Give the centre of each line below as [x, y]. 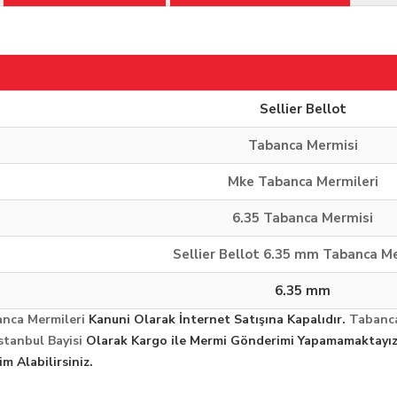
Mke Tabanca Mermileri [303, 182]
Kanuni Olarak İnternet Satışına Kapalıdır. [217, 320]
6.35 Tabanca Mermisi [303, 218]
